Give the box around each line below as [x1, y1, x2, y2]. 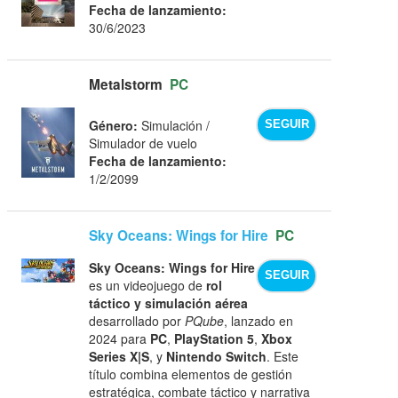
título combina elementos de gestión [89, 364, 293, 383]
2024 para [89, 329, 151, 347]
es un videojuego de [89, 275, 207, 294]
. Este [267, 346, 299, 365]
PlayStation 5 [174, 329, 255, 347]
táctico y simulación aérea [89, 293, 249, 312]
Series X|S [89, 346, 150, 365]
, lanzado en [224, 311, 294, 330]
